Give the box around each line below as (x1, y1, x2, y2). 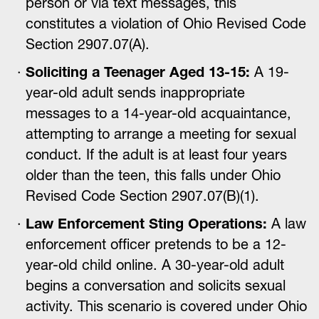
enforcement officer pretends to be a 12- (26, 236, 286, 253)
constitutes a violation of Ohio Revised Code (26, 15, 306, 32)
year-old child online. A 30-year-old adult (26, 256, 284, 273)
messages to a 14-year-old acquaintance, (26, 105, 291, 122)
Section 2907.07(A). (26, 36, 150, 53)
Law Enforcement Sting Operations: (26, 215, 267, 232)
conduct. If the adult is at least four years (26, 146, 287, 163)
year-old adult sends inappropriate (26, 84, 245, 101)
